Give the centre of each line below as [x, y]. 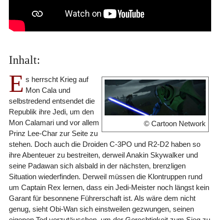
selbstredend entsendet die [52, 101]
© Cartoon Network [175, 124]
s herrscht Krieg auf [57, 79]
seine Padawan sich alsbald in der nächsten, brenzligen [97, 165]
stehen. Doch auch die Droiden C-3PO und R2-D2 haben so [104, 144]
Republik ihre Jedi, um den [51, 111]
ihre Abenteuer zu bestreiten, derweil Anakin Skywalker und [103, 155]
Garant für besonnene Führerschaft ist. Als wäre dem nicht [102, 198]
